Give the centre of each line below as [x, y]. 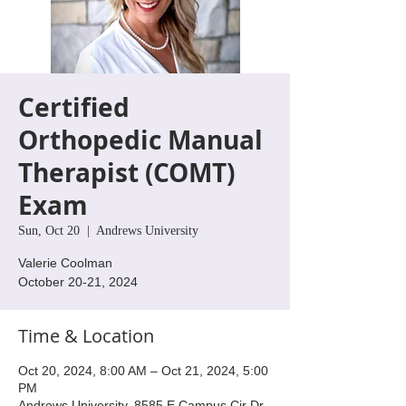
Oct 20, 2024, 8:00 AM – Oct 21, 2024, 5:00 [143, 370]
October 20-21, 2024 [78, 281]
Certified [74, 107]
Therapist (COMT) [126, 172]
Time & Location [86, 335]
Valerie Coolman [65, 262]
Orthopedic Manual [140, 140]
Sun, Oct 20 [49, 230]
